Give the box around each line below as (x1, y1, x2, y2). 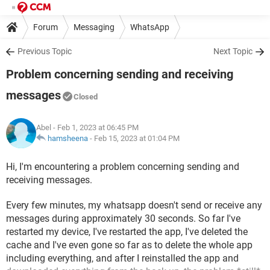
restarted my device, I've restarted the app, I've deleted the (6, 226, 248, 237)
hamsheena (48, 134, 88, 143)
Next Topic (213, 46, 253, 56)
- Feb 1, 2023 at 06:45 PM (51, 123, 139, 132)
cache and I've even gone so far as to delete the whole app (6, 239, 253, 251)
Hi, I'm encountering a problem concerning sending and (6, 161, 239, 172)
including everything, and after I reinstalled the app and (6, 253, 239, 264)
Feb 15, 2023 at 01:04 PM (94, 134, 180, 143)
